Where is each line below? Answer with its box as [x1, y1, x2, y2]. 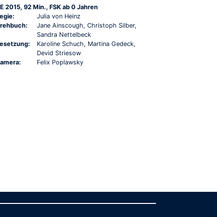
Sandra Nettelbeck [37, 31, 91, 38]
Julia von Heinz [37, 12, 80, 20]
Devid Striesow [37, 49, 81, 57]
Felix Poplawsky [37, 58, 83, 66]
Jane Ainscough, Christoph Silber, [37, 21, 137, 29]
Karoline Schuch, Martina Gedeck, [37, 40, 136, 47]
